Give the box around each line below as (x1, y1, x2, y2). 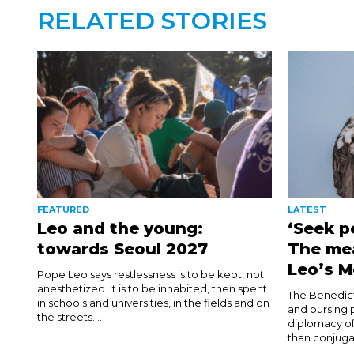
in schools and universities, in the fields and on (37, 296, 269, 310)
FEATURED (37, 204, 89, 216)
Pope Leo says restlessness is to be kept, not (37, 268, 264, 281)
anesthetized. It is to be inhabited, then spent (37, 282, 267, 296)
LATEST (288, 204, 327, 216)
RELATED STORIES (37, 6, 267, 36)
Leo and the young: (37, 219, 203, 239)
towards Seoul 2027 (37, 239, 208, 259)
